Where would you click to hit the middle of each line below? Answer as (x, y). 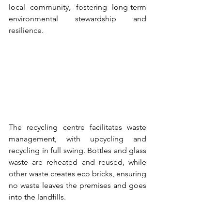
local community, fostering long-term (77, 7)
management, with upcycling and (77, 139)
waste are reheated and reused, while (77, 162)
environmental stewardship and (77, 18)
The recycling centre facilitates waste (77, 127)
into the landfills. (37, 197)
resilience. (26, 30)
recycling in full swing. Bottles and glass (77, 150)
